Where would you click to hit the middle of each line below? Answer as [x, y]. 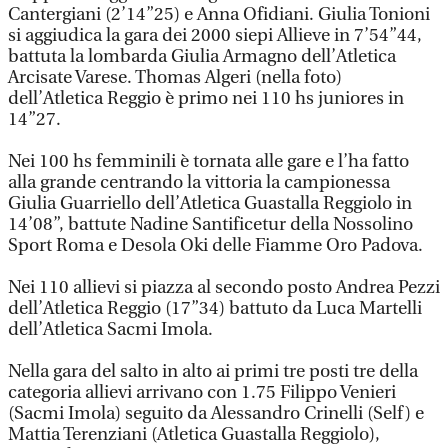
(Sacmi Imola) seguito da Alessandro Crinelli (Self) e [216, 413]
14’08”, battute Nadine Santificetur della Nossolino [210, 224]
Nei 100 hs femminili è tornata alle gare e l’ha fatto [208, 161]
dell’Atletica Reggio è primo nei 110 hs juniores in [206, 98]
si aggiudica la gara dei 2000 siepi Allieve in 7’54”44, [215, 35]
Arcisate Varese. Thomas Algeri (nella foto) [175, 77]
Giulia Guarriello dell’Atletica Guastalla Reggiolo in [210, 203]
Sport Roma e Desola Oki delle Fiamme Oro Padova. [215, 245]
